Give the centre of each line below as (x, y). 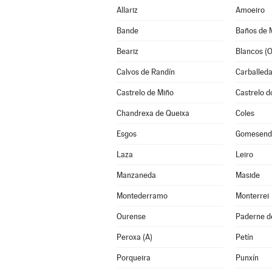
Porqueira (133, 258)
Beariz (127, 51)
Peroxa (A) (134, 237)
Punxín (247, 258)
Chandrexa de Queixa (153, 113)
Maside (247, 175)
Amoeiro (250, 10)
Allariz (127, 10)
